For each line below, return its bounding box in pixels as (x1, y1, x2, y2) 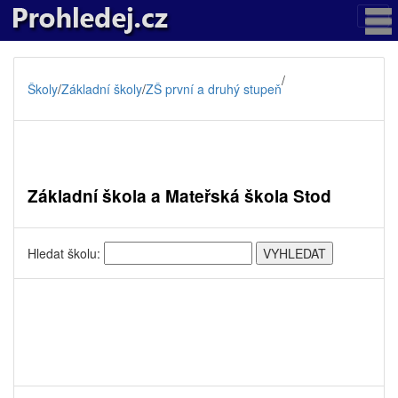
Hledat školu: (28, 244, 104, 262)
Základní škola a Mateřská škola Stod (28, 184, 331, 208)
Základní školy (61, 80, 142, 98)
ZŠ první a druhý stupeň (146, 80, 282, 98)
